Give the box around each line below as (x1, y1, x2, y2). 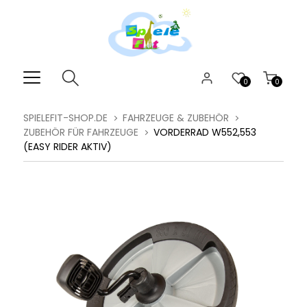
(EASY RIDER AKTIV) (23, 140, 112, 153)
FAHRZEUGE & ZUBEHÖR (122, 111, 229, 125)
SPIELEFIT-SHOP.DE (23, 111, 108, 125)
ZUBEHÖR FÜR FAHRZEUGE (23, 125, 138, 139)
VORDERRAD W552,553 (150, 125, 256, 139)
